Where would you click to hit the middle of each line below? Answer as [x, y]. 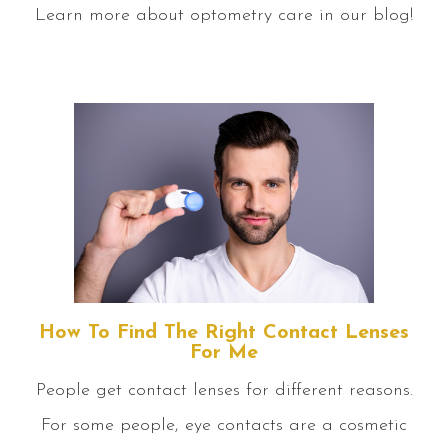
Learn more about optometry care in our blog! [224, 15]
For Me [224, 353]
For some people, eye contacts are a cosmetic [224, 426]
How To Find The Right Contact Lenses [224, 333]
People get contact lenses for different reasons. [224, 391]
